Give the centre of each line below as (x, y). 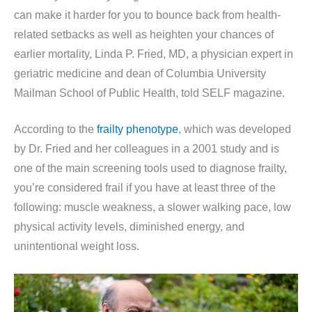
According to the (55, 130)
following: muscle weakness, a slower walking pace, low (153, 208)
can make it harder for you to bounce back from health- (147, 15)
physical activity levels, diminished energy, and (129, 227)
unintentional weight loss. (77, 247)
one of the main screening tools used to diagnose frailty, (150, 169)
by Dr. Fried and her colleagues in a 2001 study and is (147, 149)
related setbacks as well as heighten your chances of (144, 34)
